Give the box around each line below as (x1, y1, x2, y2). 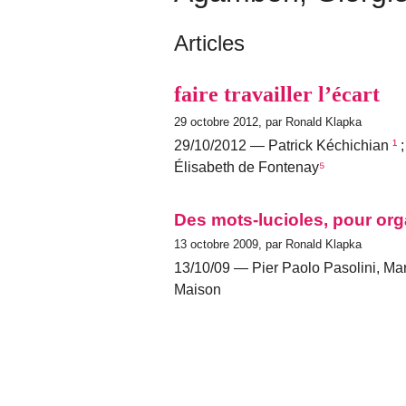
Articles (174, 30, 245, 55)
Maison (174, 281, 221, 297)
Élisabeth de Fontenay (174, 159, 319, 175)
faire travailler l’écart (174, 82, 380, 106)
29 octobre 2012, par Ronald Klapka (174, 114, 362, 129)
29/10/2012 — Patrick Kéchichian (174, 137, 392, 153)
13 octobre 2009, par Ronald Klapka (174, 237, 362, 251)
